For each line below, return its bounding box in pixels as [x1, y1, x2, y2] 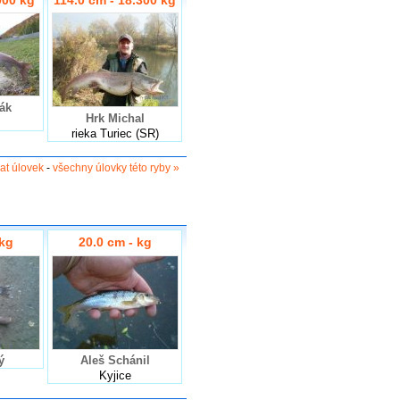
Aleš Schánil [79, 354, 150, 368]
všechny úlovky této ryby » [53, 161, 179, 174]
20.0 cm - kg [78, 235, 152, 250]
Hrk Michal [85, 111, 145, 125]
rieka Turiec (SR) [71, 126, 159, 140]
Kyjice [98, 369, 131, 383]
